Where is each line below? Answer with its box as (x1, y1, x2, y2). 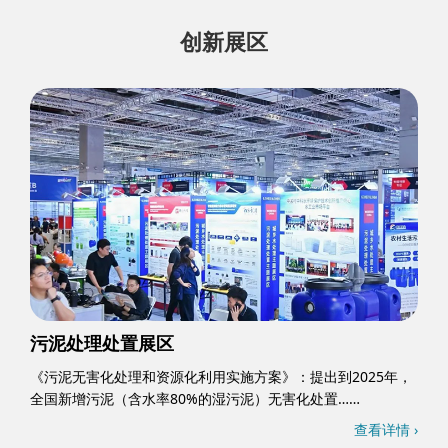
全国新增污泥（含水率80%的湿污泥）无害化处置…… (30, 389, 360, 409)
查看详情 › (354, 420, 418, 440)
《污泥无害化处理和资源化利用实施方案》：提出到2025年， (30, 367, 412, 387)
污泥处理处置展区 (30, 331, 174, 356)
